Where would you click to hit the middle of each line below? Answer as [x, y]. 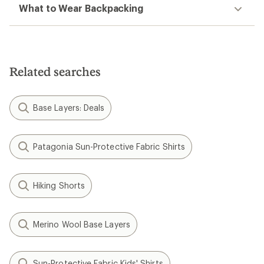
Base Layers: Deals [69, 108]
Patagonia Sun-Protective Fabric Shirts [109, 146]
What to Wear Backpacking [81, 8]
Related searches [55, 71]
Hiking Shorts [59, 185]
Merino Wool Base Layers [82, 224]
